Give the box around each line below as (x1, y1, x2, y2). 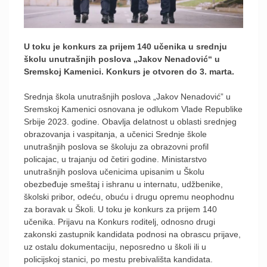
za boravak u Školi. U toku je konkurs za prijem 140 (24, 204, 217, 214)
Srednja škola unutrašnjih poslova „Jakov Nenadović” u (24, 91, 231, 101)
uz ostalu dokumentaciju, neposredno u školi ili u (24, 241, 206, 252)
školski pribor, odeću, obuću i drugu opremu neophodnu (24, 191, 234, 201)
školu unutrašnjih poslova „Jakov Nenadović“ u (24, 54, 220, 64)
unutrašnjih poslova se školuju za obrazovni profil (24, 141, 209, 151)
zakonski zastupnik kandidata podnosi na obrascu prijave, (24, 229, 241, 239)
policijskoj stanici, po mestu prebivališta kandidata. (24, 254, 213, 264)
